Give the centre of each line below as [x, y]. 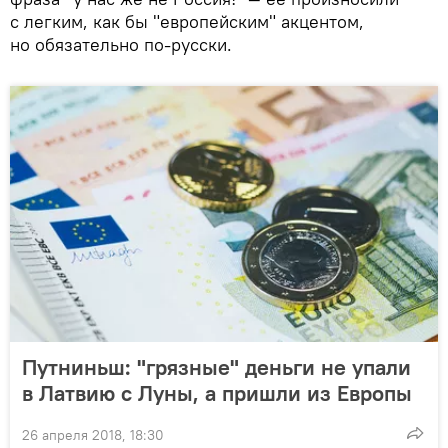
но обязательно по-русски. [121, 44]
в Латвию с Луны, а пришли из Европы [217, 392]
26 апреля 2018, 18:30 [93, 434]
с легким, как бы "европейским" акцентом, [187, 21]
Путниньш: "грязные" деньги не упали [216, 366]
